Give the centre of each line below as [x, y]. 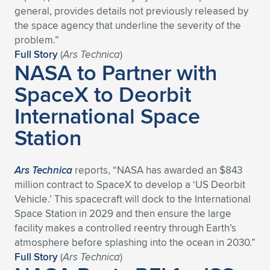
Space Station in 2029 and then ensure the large [123, 213]
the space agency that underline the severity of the [128, 25]
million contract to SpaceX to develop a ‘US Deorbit [130, 184]
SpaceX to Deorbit [103, 94]
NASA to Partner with [116, 72]
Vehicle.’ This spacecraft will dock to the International [133, 199]
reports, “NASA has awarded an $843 [157, 170]
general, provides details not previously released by [131, 11]
